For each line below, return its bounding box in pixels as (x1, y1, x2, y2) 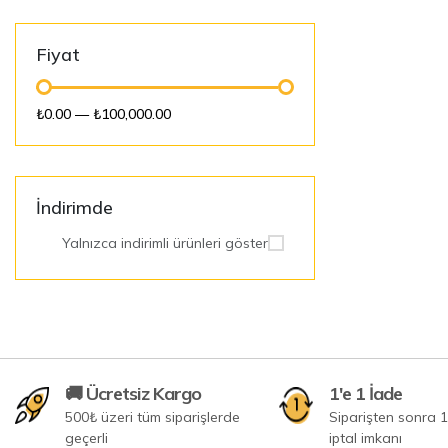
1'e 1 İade (329, 381, 403, 405)
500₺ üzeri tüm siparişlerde (65, 407, 241, 426)
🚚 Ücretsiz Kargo (65, 381, 202, 405)
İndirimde (36, 195, 113, 219)
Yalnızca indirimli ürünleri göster (62, 233, 268, 252)
